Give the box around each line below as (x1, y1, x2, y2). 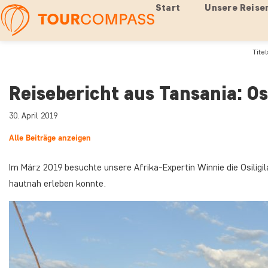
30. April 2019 (9, 111, 57, 121)
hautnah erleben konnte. (9, 178, 106, 189)
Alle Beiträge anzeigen (9, 133, 91, 143)
